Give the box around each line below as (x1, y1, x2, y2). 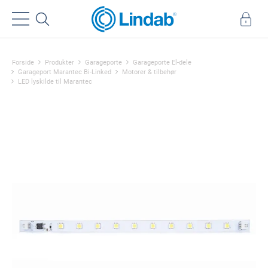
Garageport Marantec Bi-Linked (18, 67, 111, 77)
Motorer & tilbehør (122, 67, 176, 77)
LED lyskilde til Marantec (18, 77, 92, 86)
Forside (12, 57, 34, 67)
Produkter (45, 57, 74, 67)
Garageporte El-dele (133, 57, 191, 67)
